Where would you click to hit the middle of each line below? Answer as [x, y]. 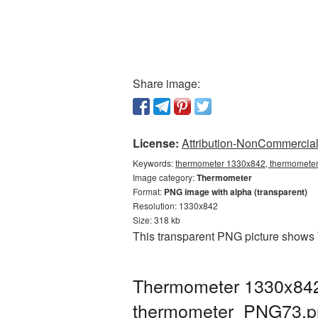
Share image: [166, 83]
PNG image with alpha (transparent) [236, 192]
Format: [148, 191]
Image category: [165, 177]
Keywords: [154, 163]
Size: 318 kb [157, 220]
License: [156, 143]
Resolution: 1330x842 [175, 205]
